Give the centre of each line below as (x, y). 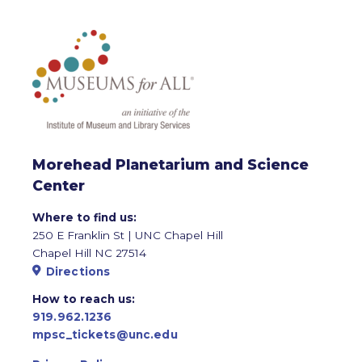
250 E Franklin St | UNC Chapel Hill (128, 235)
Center (59, 185)
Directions (78, 271)
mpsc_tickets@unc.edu (105, 334)
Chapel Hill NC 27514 (89, 253)
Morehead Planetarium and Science (170, 164)
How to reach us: (84, 299)
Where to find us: (84, 217)
